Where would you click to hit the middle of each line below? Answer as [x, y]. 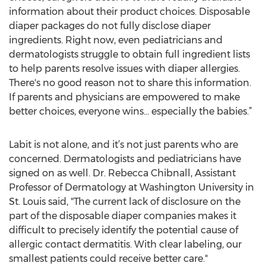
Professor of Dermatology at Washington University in [132, 187]
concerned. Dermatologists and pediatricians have [125, 159]
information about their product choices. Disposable [129, 12]
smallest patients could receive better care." [108, 259]
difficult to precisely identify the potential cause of [123, 230]
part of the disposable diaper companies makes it [123, 216]
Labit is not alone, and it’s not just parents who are [123, 145]
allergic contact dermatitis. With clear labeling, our [125, 244]
